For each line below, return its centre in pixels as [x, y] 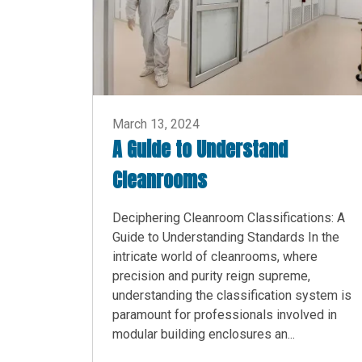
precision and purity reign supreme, [211, 276]
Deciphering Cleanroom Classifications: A [229, 218]
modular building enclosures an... [204, 335]
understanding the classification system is [232, 296]
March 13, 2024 [156, 124]
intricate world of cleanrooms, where [215, 257]
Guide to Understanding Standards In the [226, 238]
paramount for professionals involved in [225, 315]
